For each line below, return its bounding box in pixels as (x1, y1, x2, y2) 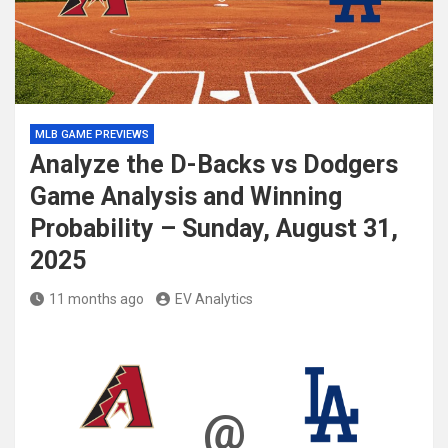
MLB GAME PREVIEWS (35, 128, 149, 141)
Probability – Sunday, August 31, (30, 214, 398, 243)
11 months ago (49, 291, 144, 307)
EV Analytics (175, 291, 253, 307)
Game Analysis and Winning (30, 182, 342, 211)
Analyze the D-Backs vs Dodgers (30, 150, 398, 179)
